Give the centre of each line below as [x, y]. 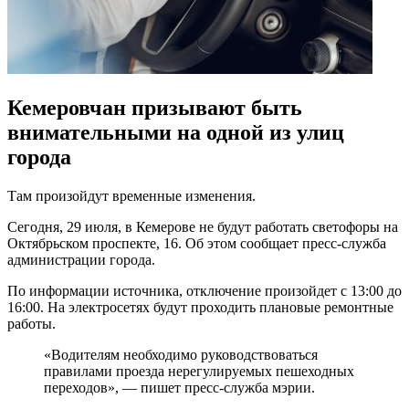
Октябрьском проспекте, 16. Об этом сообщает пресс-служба [197, 243]
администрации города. [81, 259]
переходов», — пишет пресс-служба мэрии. [179, 387]
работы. [31, 323]
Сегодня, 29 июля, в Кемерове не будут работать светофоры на [203, 226]
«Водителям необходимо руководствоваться [181, 354]
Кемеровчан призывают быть [155, 107]
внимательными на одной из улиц [176, 132]
